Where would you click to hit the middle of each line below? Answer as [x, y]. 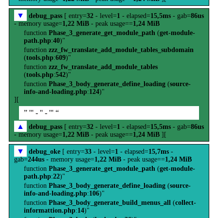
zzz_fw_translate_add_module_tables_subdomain [121, 50]
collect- [186, 203]
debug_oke [45, 152]
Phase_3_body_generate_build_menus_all [110, 203]
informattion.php [50, 210]
